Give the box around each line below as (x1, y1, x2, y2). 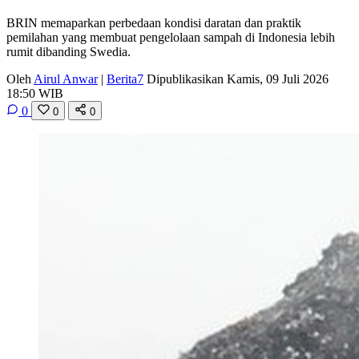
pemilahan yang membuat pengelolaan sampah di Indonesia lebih (6, 30, 335, 44)
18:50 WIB (6, 86, 63, 100)
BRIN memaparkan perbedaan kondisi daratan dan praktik (6, 15, 301, 30)
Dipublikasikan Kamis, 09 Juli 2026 (147, 71, 329, 86)
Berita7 (107, 71, 143, 86)
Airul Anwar (34, 71, 98, 86)
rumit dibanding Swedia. (6, 44, 131, 58)
